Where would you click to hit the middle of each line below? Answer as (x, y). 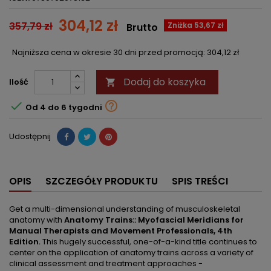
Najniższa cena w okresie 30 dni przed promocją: (109, 53)
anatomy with (36, 220)
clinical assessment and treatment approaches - (106, 264)
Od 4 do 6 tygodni (64, 108)
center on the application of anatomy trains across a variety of (131, 253)
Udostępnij (30, 137)
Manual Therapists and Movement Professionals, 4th (121, 231)
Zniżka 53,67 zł (195, 25)
